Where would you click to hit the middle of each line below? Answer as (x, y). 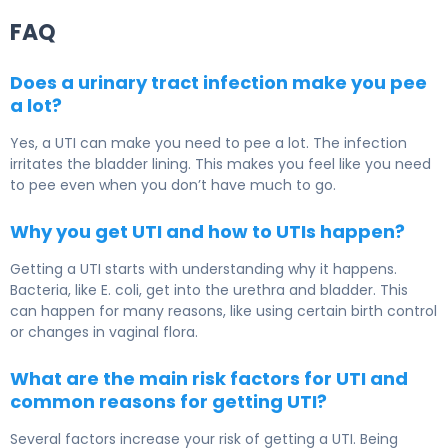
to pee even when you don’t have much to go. (173, 185)
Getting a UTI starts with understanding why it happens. (203, 269)
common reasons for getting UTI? (168, 402)
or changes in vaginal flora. (104, 332)
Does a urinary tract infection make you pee (218, 83)
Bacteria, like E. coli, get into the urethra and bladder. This (209, 290)
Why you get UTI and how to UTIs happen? (207, 232)
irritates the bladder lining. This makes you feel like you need (220, 164)
